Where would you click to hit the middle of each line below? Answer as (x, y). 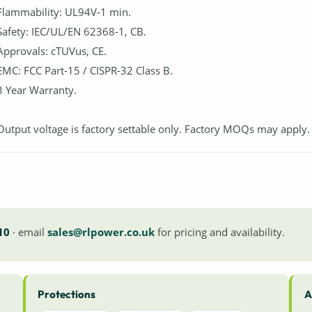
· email (28, 232)
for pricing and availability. (219, 232)
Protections (67, 294)
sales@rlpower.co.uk (101, 232)
